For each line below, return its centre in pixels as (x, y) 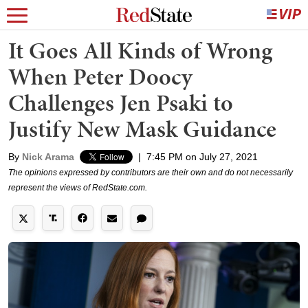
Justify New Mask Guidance (142, 129)
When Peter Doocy (100, 77)
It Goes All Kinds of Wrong (140, 51)
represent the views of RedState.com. (78, 188)
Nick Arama (48, 157)
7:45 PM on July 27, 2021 (202, 157)
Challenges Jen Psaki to (121, 103)
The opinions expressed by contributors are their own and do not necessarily (151, 173)
